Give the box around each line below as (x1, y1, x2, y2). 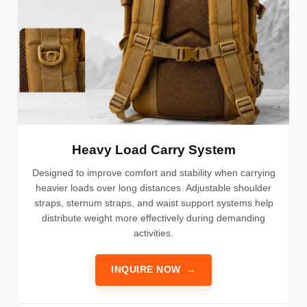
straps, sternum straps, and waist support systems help (34, 197, 273, 208)
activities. (134, 227, 173, 238)
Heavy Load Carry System (71, 142, 236, 157)
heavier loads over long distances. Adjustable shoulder (36, 182, 271, 193)
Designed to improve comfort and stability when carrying (32, 167, 275, 178)
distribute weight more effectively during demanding (42, 212, 265, 223)
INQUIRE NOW (111, 264, 181, 275)
